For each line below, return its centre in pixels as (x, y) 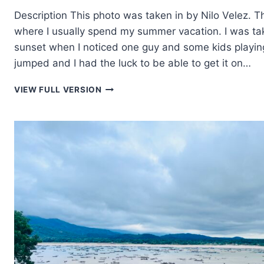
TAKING (117, 87)
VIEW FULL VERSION (58, 90)
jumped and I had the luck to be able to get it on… (133, 63)
